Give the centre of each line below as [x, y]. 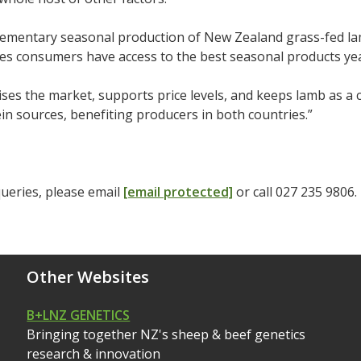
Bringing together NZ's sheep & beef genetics [166, 334]
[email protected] [178, 191]
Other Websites [88, 276]
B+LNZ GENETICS [79, 315]
